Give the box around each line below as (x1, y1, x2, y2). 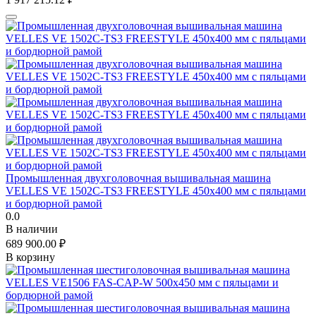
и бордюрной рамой (6, 197, 102, 209)
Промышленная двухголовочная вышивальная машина (6, 171, 271, 184)
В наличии (6, 222, 58, 235)
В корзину (6, 250, 55, 263)
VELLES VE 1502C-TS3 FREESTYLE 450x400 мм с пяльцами (6, 184, 306, 197)
